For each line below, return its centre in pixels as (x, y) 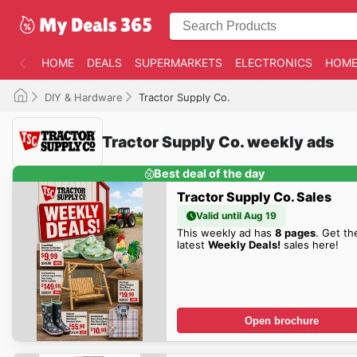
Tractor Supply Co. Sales (254, 196)
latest (192, 244)
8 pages (295, 232)
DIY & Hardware (84, 97)
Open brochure (282, 320)
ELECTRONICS (274, 63)
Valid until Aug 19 (236, 215)
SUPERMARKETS (178, 63)
